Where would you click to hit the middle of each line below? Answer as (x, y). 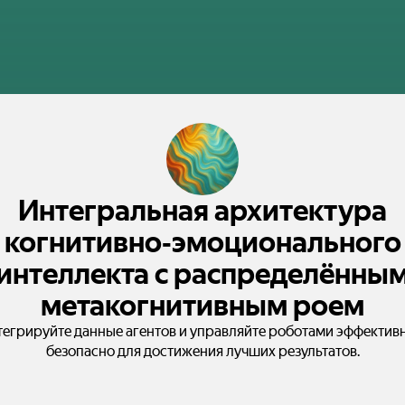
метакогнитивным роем (202, 306)
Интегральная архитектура (202, 211)
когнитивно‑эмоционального (202, 242)
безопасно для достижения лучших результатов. (202, 351)
